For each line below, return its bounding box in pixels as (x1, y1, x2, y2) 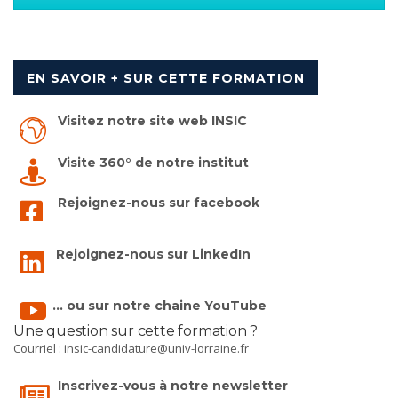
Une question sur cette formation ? (13, 322, 259, 339)
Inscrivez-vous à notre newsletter (58, 377, 288, 394)
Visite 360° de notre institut (58, 154, 249, 171)
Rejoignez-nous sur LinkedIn (56, 245, 251, 262)
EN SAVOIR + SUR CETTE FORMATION (27, 69, 305, 86)
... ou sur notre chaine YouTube (52, 297, 267, 314)
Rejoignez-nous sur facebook (58, 194, 259, 211)
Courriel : (13, 339, 64, 356)
